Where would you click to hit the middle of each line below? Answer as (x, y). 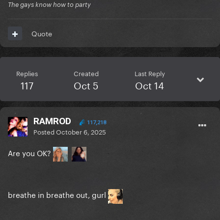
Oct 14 (150, 85)
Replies (27, 73)
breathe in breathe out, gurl (58, 194)
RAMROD (54, 121)
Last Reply (150, 73)
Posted (45, 131)
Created (86, 73)
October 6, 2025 (81, 131)
